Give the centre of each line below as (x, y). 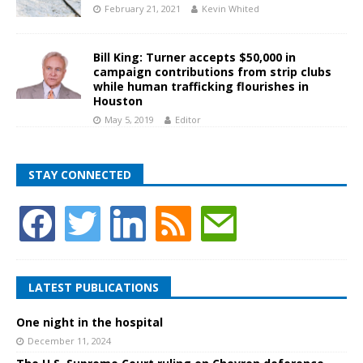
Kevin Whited (231, 8)
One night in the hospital (90, 322)
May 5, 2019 (129, 120)
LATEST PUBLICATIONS (94, 288)
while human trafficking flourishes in (201, 87)
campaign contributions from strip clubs (212, 72)
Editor (188, 120)
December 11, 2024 (69, 341)
